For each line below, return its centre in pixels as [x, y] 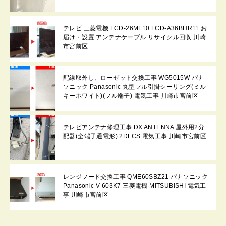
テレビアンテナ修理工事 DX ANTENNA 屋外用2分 [134, 127]
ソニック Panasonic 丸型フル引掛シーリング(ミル [135, 87]
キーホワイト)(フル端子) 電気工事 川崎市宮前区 [131, 96]
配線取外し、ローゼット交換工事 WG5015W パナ [134, 77]
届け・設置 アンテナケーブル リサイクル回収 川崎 [134, 37]
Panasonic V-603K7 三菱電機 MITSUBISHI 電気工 [135, 185]
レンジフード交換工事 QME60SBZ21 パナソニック [136, 176]
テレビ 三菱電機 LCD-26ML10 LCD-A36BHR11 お [135, 28]
